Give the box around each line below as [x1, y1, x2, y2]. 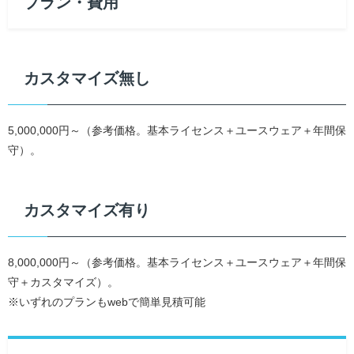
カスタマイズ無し [24, 70, 150, 87]
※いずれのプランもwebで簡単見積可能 [8, 296, 205, 308]
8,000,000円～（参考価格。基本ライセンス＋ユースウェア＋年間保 [8, 256, 346, 269]
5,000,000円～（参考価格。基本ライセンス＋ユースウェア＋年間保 [8, 124, 346, 137]
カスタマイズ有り [24, 201, 150, 219]
